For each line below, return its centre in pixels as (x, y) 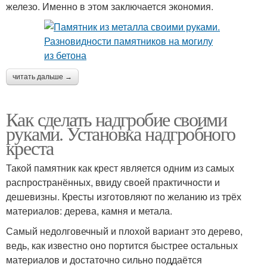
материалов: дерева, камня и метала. (89, 211)
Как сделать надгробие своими (117, 119)
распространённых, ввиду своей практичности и (113, 182)
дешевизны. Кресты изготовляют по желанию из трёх (124, 196)
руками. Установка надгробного (121, 133)
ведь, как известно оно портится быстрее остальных (122, 245)
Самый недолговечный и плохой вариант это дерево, (124, 231)
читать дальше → (42, 77)
